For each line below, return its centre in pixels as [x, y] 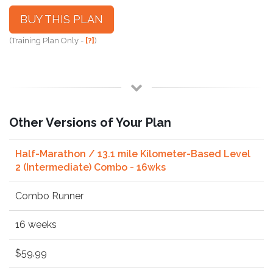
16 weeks [36, 224]
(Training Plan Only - [47, 40]
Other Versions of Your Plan [90, 122]
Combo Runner [49, 196]
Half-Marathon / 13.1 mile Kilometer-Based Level [133, 154]
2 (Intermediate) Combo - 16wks [90, 167]
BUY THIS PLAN [62, 19]
